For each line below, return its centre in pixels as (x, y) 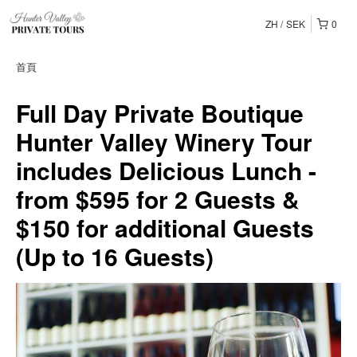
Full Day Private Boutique (160, 113)
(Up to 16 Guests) (115, 256)
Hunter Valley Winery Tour (164, 141)
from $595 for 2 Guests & (158, 199)
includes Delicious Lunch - (166, 170)
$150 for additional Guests (165, 228)
